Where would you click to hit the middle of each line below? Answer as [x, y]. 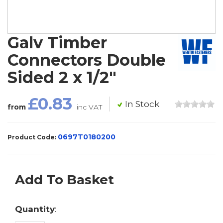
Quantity [35, 209]
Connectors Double [87, 60]
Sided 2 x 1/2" [62, 77]
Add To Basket [64, 180]
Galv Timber [57, 43]
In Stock [142, 104]
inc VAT [89, 107]
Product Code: [33, 137]
